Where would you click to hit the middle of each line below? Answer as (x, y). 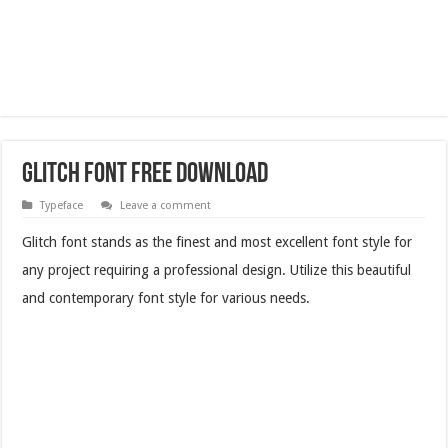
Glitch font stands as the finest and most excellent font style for (217, 241)
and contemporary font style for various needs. (166, 297)
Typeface (62, 205)
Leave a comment (166, 205)
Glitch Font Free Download (145, 174)
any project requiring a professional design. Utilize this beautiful (217, 269)
